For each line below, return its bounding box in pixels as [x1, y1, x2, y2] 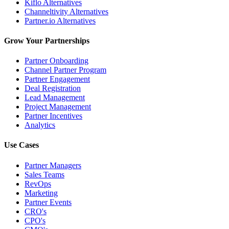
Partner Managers [25, 161, 81, 170]
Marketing [25, 188, 58, 197]
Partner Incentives [25, 111, 82, 121]
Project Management [25, 102, 91, 111]
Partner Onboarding [25, 56, 88, 65]
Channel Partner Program [25, 65, 106, 75]
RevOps [25, 179, 51, 188]
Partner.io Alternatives [25, 16, 96, 25]
